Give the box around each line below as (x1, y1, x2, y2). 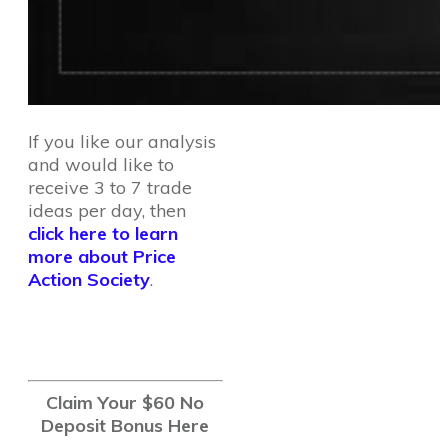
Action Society (28, 268, 150, 291)
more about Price (28, 245, 176, 268)
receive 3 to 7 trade (28, 176, 192, 199)
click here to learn (28, 222, 178, 245)
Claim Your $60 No (46, 391, 205, 414)
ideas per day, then (28, 199, 186, 222)
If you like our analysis (28, 130, 216, 153)
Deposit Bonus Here (41, 414, 210, 437)
